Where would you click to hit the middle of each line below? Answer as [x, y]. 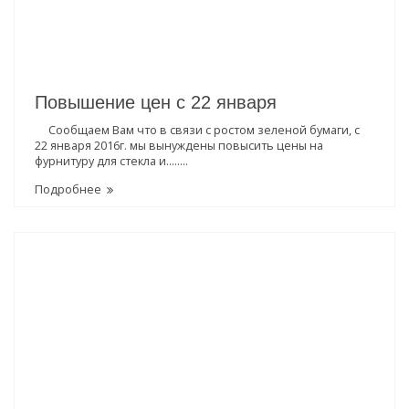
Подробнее [69, 189]
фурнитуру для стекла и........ [111, 162]
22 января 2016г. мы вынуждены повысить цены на [178, 146]
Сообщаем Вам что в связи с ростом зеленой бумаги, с [197, 131]
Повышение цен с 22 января [155, 103]
